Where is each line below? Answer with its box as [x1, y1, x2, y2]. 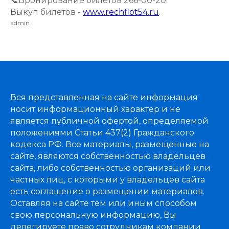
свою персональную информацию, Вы [10, 210, 176, 220]
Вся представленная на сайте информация [10, 93, 198, 102]
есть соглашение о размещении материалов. [10, 187, 204, 196]
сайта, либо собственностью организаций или [10, 163, 211, 173]
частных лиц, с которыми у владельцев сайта [10, 175, 205, 185]
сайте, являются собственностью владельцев [10, 151, 205, 161]
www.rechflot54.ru [83, 7, 159, 17]
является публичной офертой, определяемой [10, 116, 209, 126]
